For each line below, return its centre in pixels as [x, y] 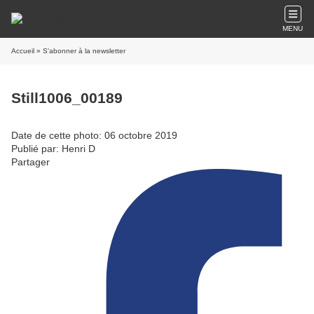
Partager [30, 162]
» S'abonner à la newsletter [80, 51]
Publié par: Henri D [53, 148]
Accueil [23, 51]
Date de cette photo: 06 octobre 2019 [94, 135]
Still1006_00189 [67, 98]
